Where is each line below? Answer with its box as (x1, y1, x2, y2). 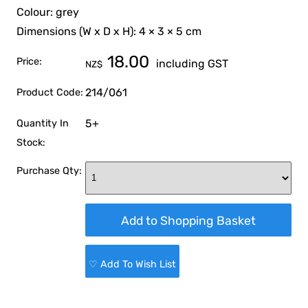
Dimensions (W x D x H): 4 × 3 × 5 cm (16, 25, 202, 38)
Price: (16, 56, 43, 68)
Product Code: (16, 87, 84, 99)
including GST (153, 57, 229, 71)
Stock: (16, 136, 46, 148)
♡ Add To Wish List (89, 258, 177, 271)
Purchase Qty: (16, 164, 82, 177)
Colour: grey (16, 5, 80, 19)
